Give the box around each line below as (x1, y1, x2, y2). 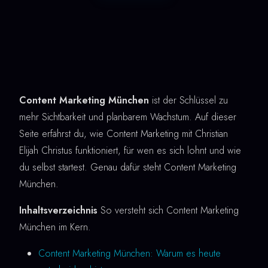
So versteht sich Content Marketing (98, 203, 239, 217)
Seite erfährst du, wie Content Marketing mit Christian (19, 127, 228, 141)
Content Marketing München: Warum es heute (38, 246, 221, 260)
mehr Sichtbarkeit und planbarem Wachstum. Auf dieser (19, 110, 236, 124)
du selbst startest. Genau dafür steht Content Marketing (19, 160, 236, 174)
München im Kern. (19, 220, 91, 234)
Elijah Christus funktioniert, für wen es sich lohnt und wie (19, 144, 241, 157)
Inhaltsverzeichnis (19, 203, 98, 217)
